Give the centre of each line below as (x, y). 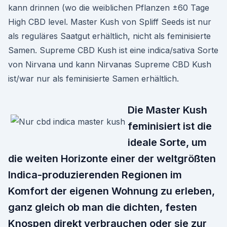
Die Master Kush (167, 110)
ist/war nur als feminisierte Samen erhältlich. (93, 79)
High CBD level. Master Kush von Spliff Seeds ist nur (110, 22)
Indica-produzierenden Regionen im (95, 175)
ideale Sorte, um (167, 142)
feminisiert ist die (170, 126)
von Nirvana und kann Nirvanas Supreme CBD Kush (110, 64)
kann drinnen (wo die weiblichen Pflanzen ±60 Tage (109, 8)
